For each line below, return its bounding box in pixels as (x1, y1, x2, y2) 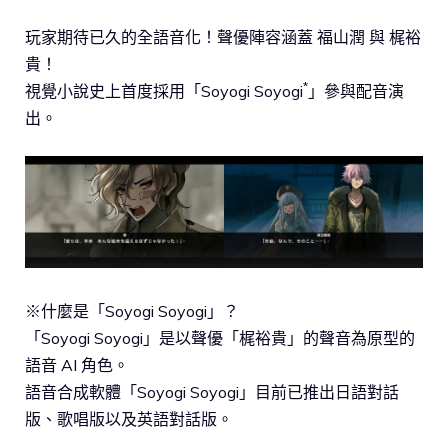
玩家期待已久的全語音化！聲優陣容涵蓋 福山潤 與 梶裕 (25, 27, 421, 48)
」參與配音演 (308, 81, 404, 102)
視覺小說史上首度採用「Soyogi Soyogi (25, 81, 303, 102)
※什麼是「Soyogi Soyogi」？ (25, 301, 239, 322)
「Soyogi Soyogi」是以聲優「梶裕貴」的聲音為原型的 (25, 328, 415, 349)
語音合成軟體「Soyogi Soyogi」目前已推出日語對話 (25, 382, 399, 403)
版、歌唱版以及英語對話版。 (25, 409, 233, 430)
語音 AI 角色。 (25, 355, 129, 376)
